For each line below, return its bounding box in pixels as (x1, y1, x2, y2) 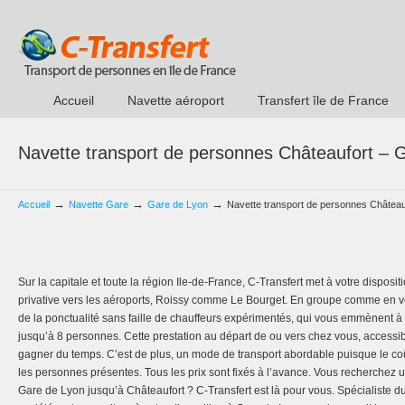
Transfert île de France (258, 93, 389, 108)
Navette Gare (69, 199, 128, 210)
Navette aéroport (127, 93, 224, 108)
